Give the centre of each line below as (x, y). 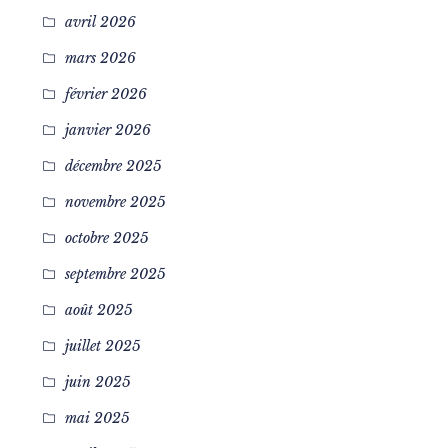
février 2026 (105, 94)
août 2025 (98, 310)
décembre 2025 (113, 166)
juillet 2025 (102, 346)
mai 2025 (97, 418)
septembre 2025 (115, 274)
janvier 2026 (107, 130)
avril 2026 (100, 22)
